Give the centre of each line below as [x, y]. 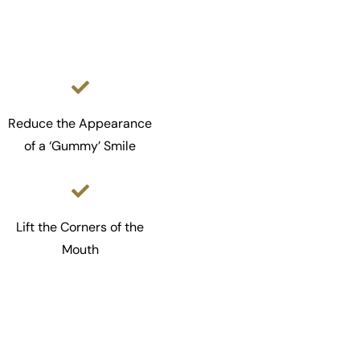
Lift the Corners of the [80, 227]
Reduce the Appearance [80, 123]
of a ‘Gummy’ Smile [80, 145]
